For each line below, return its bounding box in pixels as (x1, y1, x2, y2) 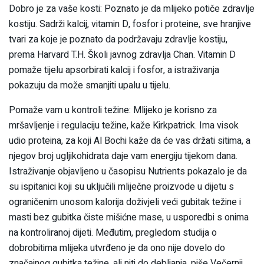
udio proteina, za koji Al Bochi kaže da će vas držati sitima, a (9, 133, 250, 148)
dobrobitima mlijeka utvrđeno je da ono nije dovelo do (9, 240, 225, 255)
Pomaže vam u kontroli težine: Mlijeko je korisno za (9, 103, 217, 117)
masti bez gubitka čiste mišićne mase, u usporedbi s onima (9, 210, 249, 225)
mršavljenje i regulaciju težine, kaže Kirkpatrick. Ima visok (9, 118, 239, 133)
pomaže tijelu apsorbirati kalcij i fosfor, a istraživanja (9, 62, 219, 77)
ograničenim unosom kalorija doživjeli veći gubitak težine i (9, 194, 241, 209)
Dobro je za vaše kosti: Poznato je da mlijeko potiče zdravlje (9, 1, 255, 16)
